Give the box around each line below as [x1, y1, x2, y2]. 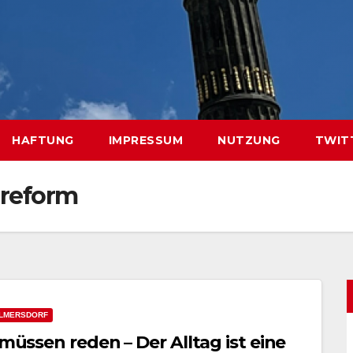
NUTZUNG [217, 133, 281, 147]
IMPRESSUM [108, 133, 183, 147]
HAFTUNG [12, 133, 74, 147]
